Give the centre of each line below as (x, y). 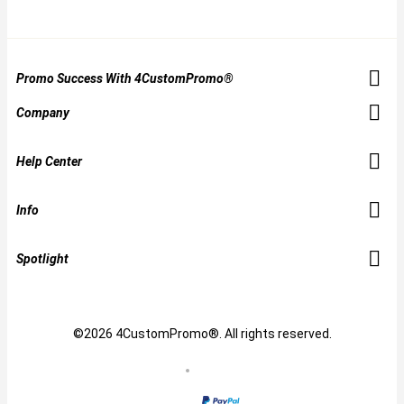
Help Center (49, 161)
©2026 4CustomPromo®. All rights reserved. (202, 333)
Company (43, 112)
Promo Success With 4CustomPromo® (125, 78)
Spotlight (42, 258)
